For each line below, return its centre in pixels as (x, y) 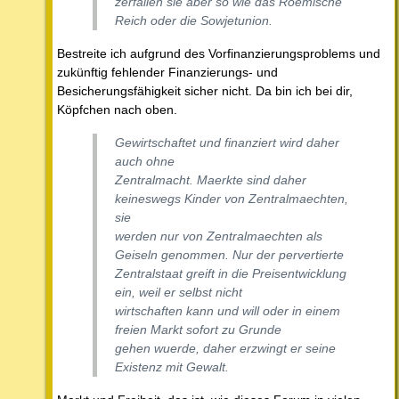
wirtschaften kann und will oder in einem (228, 311)
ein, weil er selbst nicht (179, 293)
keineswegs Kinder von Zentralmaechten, (232, 199)
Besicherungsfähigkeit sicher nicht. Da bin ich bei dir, (205, 91)
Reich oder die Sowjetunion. (194, 21)
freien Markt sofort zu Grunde (198, 330)
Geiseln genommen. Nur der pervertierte (229, 255)
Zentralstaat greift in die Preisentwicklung (231, 274)
